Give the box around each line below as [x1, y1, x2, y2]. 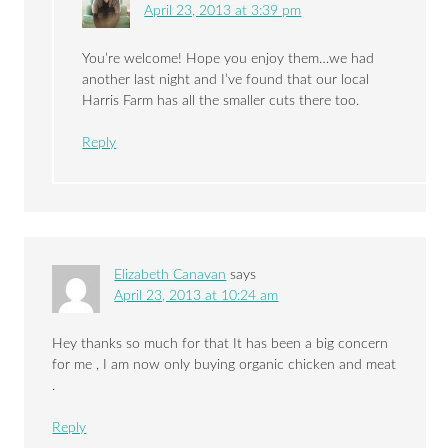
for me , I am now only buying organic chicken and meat [52, 358, 397, 373]
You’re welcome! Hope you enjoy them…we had [82, 52, 375, 67]
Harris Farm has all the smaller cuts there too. [82, 94, 360, 109]
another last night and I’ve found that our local [82, 73, 370, 88]
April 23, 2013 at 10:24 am [114, 289, 279, 304]
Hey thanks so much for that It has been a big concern [52, 337, 389, 352]
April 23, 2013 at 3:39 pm [144, 4, 302, 19]
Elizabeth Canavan [114, 268, 227, 283]
